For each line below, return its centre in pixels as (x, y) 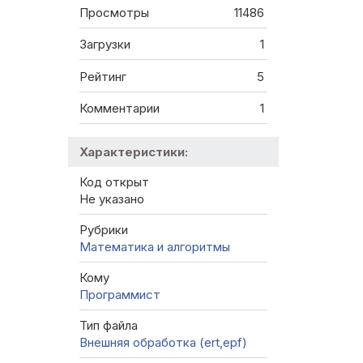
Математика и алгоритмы (155, 247)
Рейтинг (103, 76)
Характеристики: (134, 152)
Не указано (112, 199)
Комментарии (120, 109)
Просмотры (114, 12)
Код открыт (114, 182)
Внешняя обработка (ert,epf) (163, 343)
